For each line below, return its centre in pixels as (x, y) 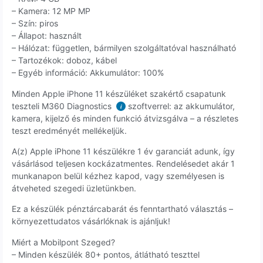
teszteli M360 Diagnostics (63, 106)
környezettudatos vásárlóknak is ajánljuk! (91, 221)
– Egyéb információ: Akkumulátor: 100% (88, 73)
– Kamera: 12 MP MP (51, 11)
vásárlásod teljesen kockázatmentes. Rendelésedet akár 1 (123, 163)
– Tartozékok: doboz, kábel (64, 60)
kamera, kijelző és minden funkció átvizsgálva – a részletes (125, 118)
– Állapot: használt (47, 36)
